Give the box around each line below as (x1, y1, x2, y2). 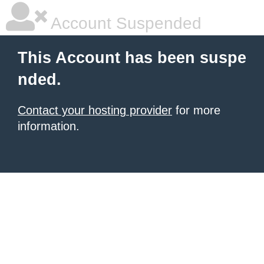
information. (18, 120, 80, 133)
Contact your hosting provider (18, 104, 172, 117)
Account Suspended (47, 14, 202, 32)
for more (172, 104, 220, 117)
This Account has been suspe (18, 49, 246, 67)
